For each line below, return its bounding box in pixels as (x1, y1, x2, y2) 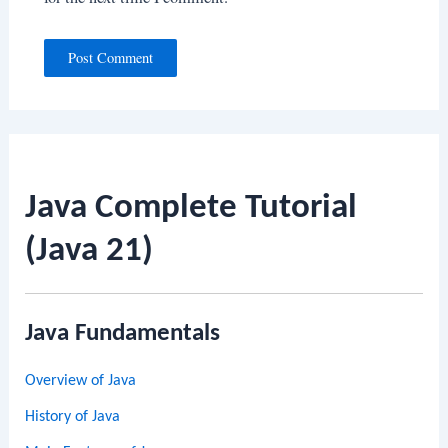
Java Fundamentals (25, 320, 221, 346)
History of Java (25, 408, 121, 425)
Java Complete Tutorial (25, 191, 358, 227)
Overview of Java (25, 372, 137, 389)
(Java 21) (25, 234, 154, 270)
